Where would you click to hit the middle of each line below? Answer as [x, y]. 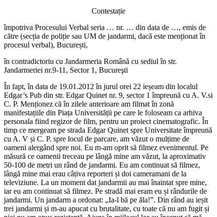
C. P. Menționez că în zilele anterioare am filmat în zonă [89, 104]
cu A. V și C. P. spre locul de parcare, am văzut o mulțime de [97, 139]
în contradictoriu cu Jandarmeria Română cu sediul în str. [90, 61]
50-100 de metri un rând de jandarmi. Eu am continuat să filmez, [102, 165]
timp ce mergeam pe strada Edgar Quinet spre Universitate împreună [108, 130]
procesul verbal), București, [46, 45]
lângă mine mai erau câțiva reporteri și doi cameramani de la [95, 173]
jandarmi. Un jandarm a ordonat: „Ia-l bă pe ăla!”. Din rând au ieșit [106, 200]
